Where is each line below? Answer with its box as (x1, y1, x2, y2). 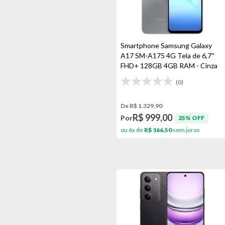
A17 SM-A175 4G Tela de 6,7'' (121, 51, 214, 60)
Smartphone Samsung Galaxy (121, 41, 212, 50)
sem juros (172, 126, 200, 134)
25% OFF (178, 114, 204, 122)
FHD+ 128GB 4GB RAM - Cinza (121, 61, 217, 70)
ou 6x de (121, 126, 144, 134)
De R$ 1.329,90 (121, 102, 162, 109)
